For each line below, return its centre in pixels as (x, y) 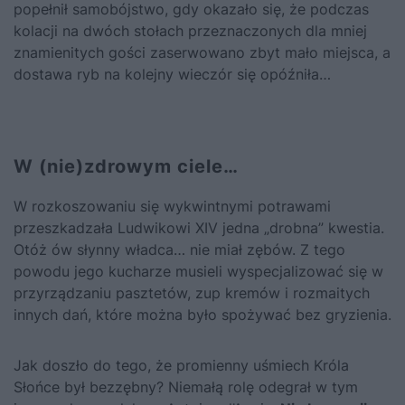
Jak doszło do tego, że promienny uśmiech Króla (181, 365)
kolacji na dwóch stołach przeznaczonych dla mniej (190, 30)
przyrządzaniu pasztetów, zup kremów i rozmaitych (192, 292)
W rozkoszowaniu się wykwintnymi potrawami (172, 206)
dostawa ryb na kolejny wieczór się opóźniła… (172, 74)
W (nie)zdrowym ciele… (126, 166)
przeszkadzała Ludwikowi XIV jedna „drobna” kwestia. (199, 227)
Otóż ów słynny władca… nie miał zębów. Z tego (179, 249)
